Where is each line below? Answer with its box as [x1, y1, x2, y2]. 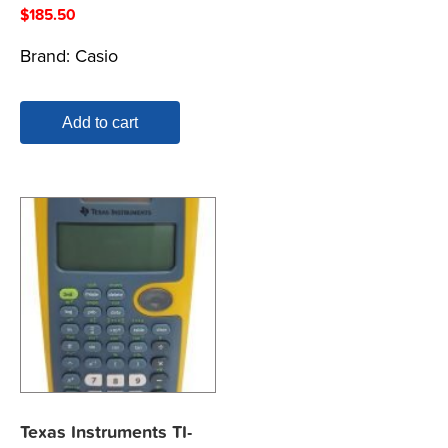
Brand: [20, 44, 75, 67]
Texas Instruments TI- [20, 422, 192, 444]
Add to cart [62, 113, 138, 131]
